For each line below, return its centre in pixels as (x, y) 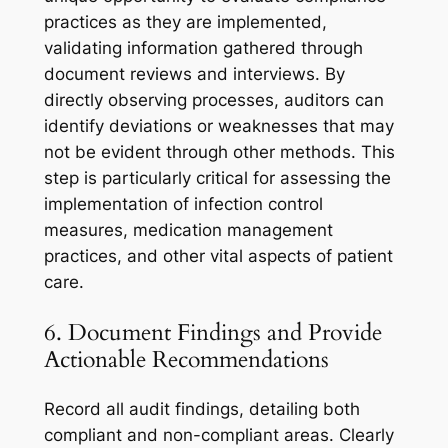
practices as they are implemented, (185, 22)
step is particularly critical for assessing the (217, 178)
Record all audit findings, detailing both (201, 408)
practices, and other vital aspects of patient (218, 256)
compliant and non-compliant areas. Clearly (218, 434)
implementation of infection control (183, 204)
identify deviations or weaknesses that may (218, 126)
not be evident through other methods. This (219, 152)
